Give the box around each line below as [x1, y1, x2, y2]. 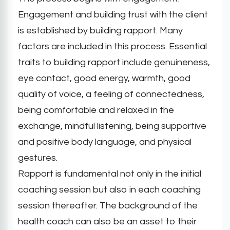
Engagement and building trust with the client [18, 10, 208, 20]
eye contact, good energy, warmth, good [18, 73, 190, 83]
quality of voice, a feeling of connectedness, [18, 89, 204, 99]
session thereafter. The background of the [18, 201, 198, 210]
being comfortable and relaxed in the [18, 105, 174, 115]
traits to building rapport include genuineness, [18, 57, 210, 67]
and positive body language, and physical [18, 137, 191, 147]
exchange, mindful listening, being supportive [18, 121, 206, 131]
